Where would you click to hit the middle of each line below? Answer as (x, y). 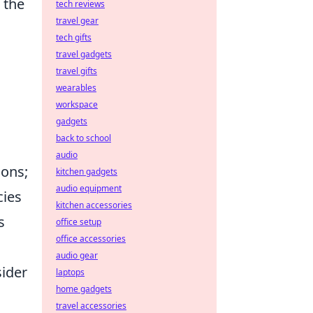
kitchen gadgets (87, 172)
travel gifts (77, 71)
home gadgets (84, 289)
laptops (70, 272)
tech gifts (74, 37)
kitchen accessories (94, 205)
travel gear (77, 21)
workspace (77, 104)
